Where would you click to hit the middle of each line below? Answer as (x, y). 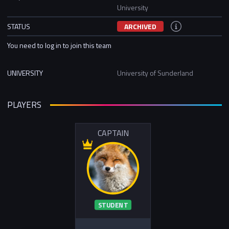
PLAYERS (24, 105)
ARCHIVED (140, 26)
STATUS (19, 26)
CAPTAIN (113, 133)
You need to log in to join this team (59, 45)
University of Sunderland (155, 73)
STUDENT (113, 205)
